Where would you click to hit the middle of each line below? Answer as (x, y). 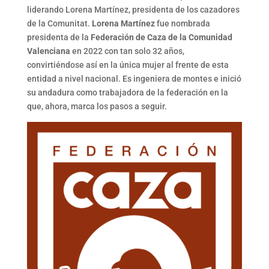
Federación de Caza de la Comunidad (161, 37)
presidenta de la (59, 37)
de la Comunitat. (59, 23)
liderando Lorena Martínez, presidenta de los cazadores (133, 9)
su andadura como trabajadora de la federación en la (127, 92)
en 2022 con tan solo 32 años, (127, 51)
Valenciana (48, 51)
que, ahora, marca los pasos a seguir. (97, 106)
